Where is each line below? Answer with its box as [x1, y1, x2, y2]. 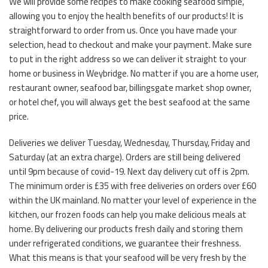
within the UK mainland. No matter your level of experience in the [9, 191, 257, 209]
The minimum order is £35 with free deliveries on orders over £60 [9, 176, 256, 194]
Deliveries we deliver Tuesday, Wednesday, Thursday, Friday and [9, 133, 250, 151]
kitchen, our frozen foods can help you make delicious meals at [9, 205, 246, 223]
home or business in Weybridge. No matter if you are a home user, [9, 64, 258, 82]
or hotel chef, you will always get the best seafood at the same [9, 93, 250, 111]
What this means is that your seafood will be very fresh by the [9, 248, 246, 266]
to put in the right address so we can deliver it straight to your [9, 50, 246, 68]
